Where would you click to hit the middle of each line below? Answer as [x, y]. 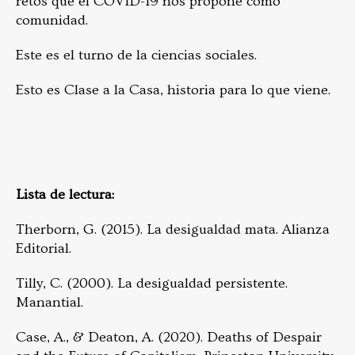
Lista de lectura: [65, 195]
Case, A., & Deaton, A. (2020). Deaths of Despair [169, 337]
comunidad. [52, 20]
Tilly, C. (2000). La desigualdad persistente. [152, 283]
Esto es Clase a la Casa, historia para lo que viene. [173, 90]
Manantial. [50, 302]
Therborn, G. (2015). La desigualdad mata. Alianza [173, 229]
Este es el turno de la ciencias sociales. [136, 55]
